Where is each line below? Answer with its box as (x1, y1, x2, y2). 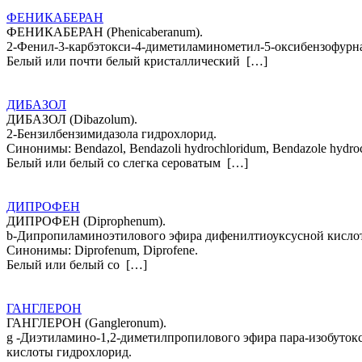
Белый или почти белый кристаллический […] (6, 53, 267, 68)
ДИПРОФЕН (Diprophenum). (6, 213, 166, 228)
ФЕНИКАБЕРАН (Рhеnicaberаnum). (6, 24, 203, 39)
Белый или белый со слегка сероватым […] (6, 155, 248, 170)
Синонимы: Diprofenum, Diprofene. (6, 242, 198, 257)
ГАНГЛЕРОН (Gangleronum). (6, 315, 166, 330)
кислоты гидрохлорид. (6, 344, 132, 359)
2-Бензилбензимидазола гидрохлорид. (6, 126, 217, 141)
